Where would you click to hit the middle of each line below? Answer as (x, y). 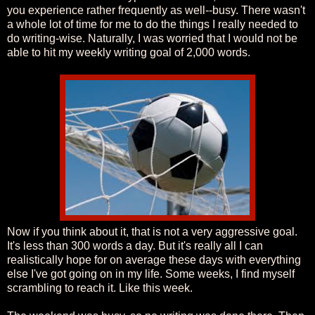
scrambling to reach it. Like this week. (100, 288)
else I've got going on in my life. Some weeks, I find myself (151, 274)
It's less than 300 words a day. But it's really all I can (135, 245)
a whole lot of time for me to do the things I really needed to (153, 24)
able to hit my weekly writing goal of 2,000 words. (129, 52)
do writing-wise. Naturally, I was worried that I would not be (152, 38)
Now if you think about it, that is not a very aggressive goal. (152, 231)
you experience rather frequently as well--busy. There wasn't (156, 10)
